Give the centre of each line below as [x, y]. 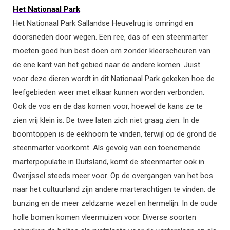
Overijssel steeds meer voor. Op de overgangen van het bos [113, 176]
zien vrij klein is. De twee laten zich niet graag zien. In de [106, 120]
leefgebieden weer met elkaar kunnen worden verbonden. [109, 93]
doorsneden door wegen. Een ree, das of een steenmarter [110, 37]
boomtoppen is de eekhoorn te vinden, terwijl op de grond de [115, 134]
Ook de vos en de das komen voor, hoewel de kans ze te [108, 107]
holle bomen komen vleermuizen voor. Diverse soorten [104, 217]
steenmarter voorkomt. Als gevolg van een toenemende [107, 148]
